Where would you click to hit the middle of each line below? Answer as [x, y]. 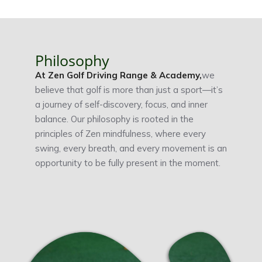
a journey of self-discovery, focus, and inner [121, 105]
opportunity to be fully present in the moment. [128, 163]
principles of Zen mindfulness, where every [120, 134]
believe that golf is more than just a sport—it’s [129, 90]
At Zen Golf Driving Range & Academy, [118, 75]
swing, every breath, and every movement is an [131, 149]
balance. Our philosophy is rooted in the [114, 119]
